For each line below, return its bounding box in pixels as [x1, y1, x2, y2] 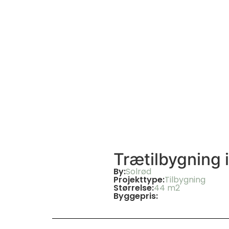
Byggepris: [113, 190, 158, 202]
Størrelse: [113, 182, 154, 194]
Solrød [126, 166, 151, 177]
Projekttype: [113, 174, 165, 186]
